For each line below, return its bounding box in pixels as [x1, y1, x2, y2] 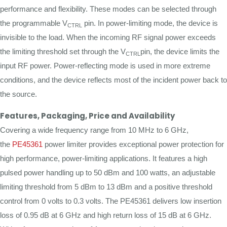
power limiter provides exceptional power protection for [43, 139, 224, 148]
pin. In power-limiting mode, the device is [82, 19, 218, 28]
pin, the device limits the [140, 47, 219, 56]
